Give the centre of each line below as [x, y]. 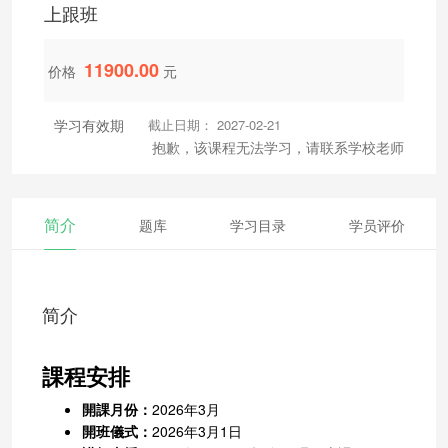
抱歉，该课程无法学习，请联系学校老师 [278, 146]
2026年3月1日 [197, 430]
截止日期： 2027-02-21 [214, 124]
